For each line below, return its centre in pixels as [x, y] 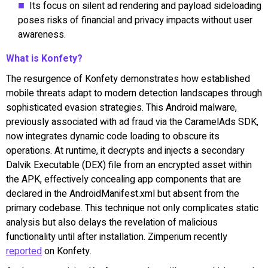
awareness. [42, 34]
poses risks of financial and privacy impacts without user [135, 20]
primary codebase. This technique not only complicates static [132, 208]
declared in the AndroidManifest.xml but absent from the [123, 194]
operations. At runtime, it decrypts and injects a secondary [125, 150]
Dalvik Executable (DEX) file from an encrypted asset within [129, 165]
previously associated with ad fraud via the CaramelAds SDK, [132, 122]
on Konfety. [68, 251]
